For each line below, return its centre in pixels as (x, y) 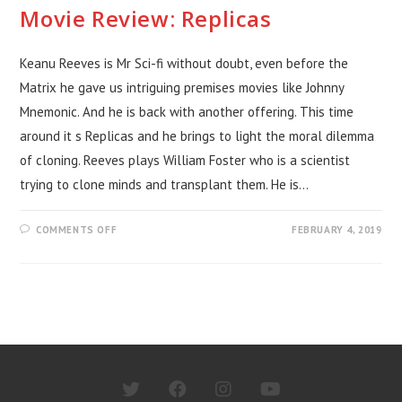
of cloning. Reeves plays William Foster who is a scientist (185, 160)
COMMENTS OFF (77, 229)
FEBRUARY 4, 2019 (336, 229)
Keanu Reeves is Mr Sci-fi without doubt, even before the (184, 63)
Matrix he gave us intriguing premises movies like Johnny (182, 87)
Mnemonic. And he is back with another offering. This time (187, 111)
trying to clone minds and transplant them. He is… (165, 184)
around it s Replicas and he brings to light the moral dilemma (197, 135)
